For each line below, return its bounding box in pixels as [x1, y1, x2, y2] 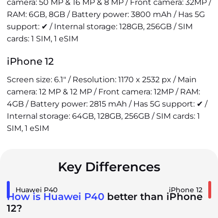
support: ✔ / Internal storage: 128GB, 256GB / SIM [7, 22, 193, 31]
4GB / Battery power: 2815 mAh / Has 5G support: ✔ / [7, 99, 207, 109]
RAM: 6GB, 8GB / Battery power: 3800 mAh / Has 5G [7, 10, 205, 19]
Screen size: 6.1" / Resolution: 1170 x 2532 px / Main [7, 75, 197, 84]
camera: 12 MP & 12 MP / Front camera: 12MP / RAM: [7, 87, 200, 96]
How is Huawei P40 [7, 191, 104, 202]
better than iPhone [104, 191, 202, 202]
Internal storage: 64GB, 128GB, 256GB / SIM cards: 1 [7, 111, 200, 121]
